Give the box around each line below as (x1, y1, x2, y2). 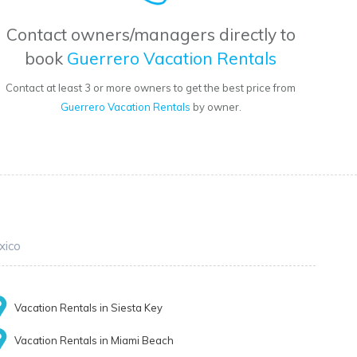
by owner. (190, 100, 241, 114)
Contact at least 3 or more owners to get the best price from (6, 81, 296, 95)
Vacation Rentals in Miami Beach (14, 334, 175, 347)
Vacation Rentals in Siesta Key (14, 301, 163, 315)
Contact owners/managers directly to (6, 24, 296, 45)
